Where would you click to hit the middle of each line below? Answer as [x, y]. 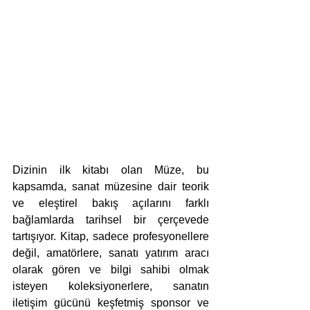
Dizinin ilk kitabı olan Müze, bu [111, 170]
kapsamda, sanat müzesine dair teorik [111, 187]
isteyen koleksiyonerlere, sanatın [111, 286]
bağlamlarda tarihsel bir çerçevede [111, 220]
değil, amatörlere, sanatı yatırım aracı [111, 253]
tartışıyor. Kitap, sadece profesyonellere [111, 237]
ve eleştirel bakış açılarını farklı [111, 203]
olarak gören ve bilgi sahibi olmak [111, 270]
